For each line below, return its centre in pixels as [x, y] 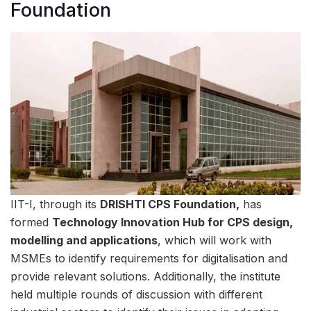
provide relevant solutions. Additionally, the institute [145, 277]
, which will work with [215, 241]
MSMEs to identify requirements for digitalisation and [149, 259]
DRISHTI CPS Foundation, [170, 204]
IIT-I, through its [55, 204]
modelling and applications [84, 241]
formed [31, 222]
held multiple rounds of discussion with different [136, 295]
